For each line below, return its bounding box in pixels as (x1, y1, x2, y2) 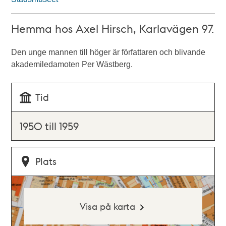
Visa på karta (79, 200, 135, 212)
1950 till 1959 (20, 119, 79, 133)
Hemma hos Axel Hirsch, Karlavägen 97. (11, 21, 214, 35)
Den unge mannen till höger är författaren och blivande (11, 48, 206, 56)
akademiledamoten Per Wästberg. (11, 60, 133, 69)
